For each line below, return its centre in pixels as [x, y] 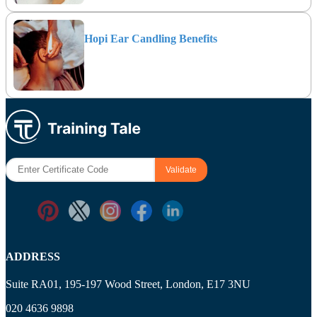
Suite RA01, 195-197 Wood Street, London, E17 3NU [128, 284]
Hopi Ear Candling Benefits [151, 38]
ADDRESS [33, 257]
